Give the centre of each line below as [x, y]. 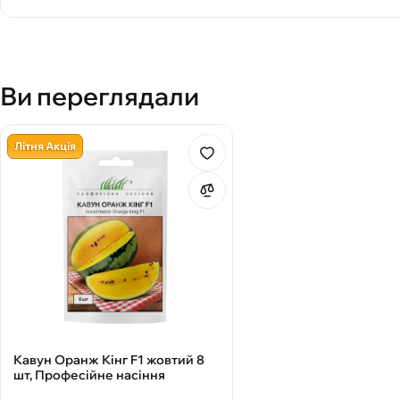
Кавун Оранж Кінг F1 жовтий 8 [109, 359]
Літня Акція [45, 146]
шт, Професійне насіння [89, 375]
